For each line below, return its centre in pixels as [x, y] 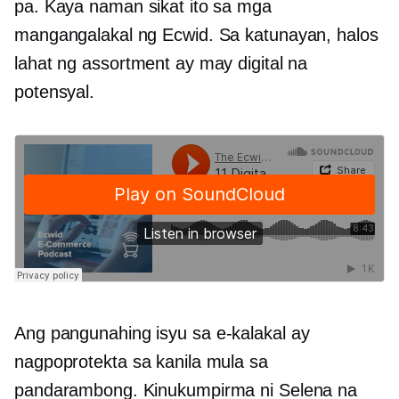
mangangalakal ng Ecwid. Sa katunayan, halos [196, 35]
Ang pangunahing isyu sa [115, 333]
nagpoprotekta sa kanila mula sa [141, 362]
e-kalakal [251, 333]
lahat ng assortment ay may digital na [161, 63]
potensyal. [55, 92]
